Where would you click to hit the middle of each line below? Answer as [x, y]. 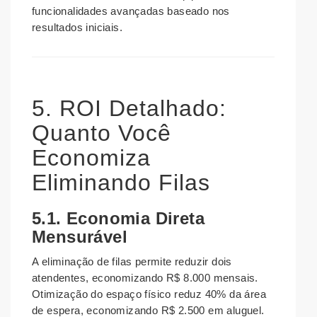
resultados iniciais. [77, 28]
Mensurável [80, 237]
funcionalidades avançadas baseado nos [131, 11]
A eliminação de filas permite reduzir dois [132, 262]
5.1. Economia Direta [118, 219]
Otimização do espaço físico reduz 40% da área [149, 294]
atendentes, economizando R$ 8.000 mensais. [145, 278]
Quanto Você [102, 133]
